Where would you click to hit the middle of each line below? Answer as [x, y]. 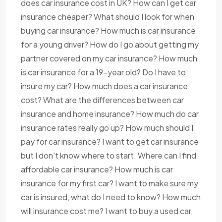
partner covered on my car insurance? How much [109, 58]
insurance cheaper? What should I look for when [108, 17]
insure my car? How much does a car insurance [104, 86]
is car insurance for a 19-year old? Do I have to [103, 72]
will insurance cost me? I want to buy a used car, [107, 211]
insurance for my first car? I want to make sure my [110, 183]
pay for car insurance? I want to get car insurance [110, 142]
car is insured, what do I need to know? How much [111, 197]
